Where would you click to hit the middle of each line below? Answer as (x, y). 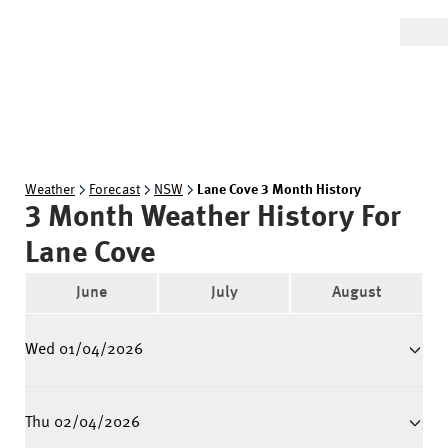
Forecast (114, 190)
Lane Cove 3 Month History (279, 190)
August (357, 293)
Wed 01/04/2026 (84, 350)
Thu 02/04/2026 (82, 423)
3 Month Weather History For (213, 218)
